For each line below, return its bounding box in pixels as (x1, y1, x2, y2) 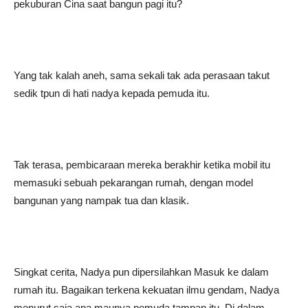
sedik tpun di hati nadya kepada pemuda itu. (14, 87, 210, 99)
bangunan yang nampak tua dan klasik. (14, 195, 189, 206)
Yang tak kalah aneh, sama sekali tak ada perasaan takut (14, 69, 269, 81)
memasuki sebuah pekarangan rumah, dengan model (14, 177, 253, 188)
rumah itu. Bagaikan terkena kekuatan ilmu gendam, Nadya (14, 284, 279, 296)
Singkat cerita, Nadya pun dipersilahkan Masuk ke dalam (14, 266, 269, 278)
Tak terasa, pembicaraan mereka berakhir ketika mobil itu (14, 159, 270, 170)
